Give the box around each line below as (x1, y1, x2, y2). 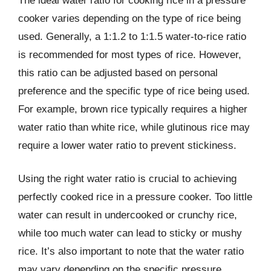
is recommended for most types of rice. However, (18, 48, 241, 60)
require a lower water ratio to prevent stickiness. (18, 139, 237, 151)
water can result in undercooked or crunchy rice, (18, 209, 237, 221)
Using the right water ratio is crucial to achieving (18, 173, 237, 184)
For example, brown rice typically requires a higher (18, 103, 247, 115)
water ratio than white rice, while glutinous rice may (18, 121, 250, 133)
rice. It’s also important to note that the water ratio (18, 246, 244, 257)
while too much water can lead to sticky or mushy (18, 227, 242, 239)
